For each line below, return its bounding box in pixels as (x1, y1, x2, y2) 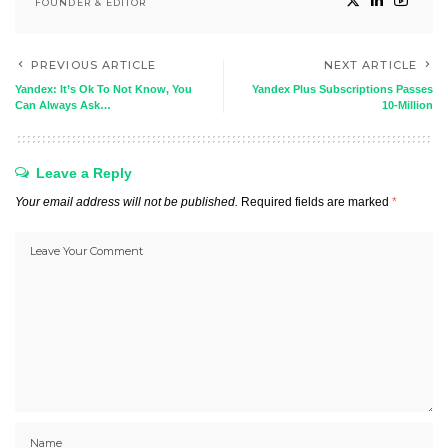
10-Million (382, 99, 433, 111)
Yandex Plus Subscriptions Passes (252, 83, 433, 95)
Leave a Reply (36, 165, 132, 181)
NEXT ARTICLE (323, 58, 417, 72)
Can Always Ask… (15, 99, 111, 111)
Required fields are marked (241, 196, 392, 208)
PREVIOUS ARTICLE (31, 58, 157, 72)
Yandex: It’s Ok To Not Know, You (15, 83, 192, 95)
